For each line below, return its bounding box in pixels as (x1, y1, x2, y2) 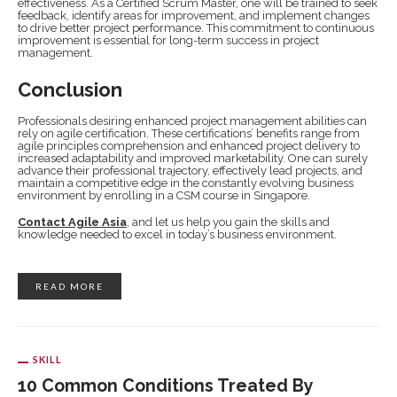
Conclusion (18, 78, 122, 101)
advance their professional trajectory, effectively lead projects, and (18, 164, 362, 177)
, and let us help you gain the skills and (127, 215, 330, 229)
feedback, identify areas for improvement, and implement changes (18, 9, 370, 22)
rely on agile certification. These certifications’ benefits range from (18, 127, 360, 140)
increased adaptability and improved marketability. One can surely (18, 152, 368, 165)
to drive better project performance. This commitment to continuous (18, 21, 374, 35)
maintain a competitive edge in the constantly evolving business (18, 176, 354, 190)
